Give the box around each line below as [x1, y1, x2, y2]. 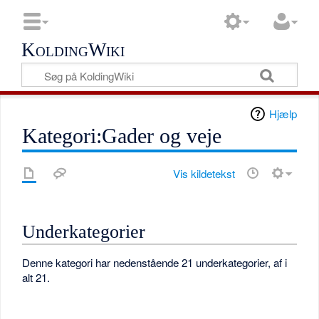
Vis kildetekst [172, 165, 235, 181]
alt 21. [22, 270, 51, 286]
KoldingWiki [21, 39, 125, 61]
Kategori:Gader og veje [22, 123, 222, 148]
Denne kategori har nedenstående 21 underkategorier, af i [22, 255, 288, 271]
